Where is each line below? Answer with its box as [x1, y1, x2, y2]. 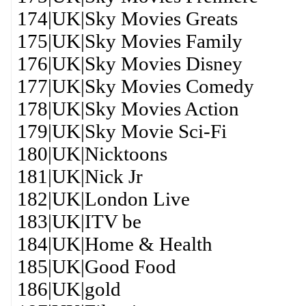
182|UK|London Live [16, 188, 190, 210]
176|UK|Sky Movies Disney [16, 53, 242, 74]
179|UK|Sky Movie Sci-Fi [16, 120, 227, 142]
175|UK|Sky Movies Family [16, 30, 242, 52]
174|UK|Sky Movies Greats [16, 8, 238, 29]
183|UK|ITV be [16, 210, 141, 232]
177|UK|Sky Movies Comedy [16, 75, 254, 97]
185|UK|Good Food [16, 255, 176, 277]
